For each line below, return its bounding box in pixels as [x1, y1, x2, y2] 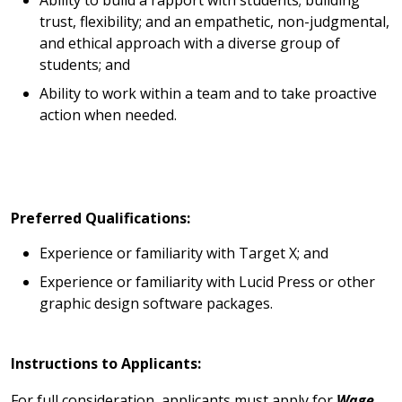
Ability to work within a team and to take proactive [39, 83, 377, 104]
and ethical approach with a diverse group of [39, 33, 340, 54]
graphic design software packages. [39, 293, 276, 313]
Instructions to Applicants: [11, 353, 205, 373]
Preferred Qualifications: [11, 208, 190, 229]
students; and [39, 55, 130, 75]
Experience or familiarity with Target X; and [39, 242, 328, 263]
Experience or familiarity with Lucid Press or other [39, 271, 375, 292]
